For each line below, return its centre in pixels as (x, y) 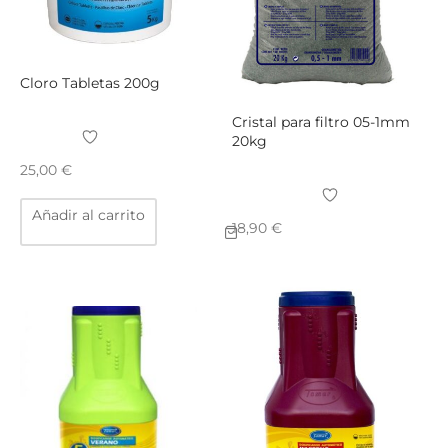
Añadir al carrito (88, 214)
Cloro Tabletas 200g (90, 82)
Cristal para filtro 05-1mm (320, 121)
